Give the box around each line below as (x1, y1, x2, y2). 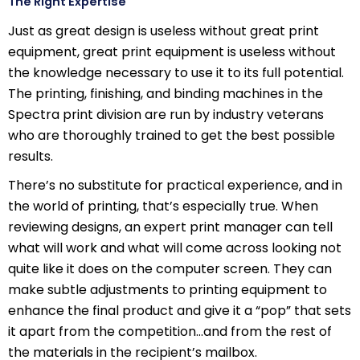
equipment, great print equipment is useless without (8, 43, 336, 62)
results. (8, 147, 56, 166)
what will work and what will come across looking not (8, 239, 342, 258)
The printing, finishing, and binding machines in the (8, 84, 323, 104)
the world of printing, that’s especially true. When (8, 197, 318, 216)
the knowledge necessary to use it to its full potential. (8, 63, 344, 83)
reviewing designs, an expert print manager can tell (8, 218, 333, 237)
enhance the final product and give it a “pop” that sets (8, 301, 351, 321)
